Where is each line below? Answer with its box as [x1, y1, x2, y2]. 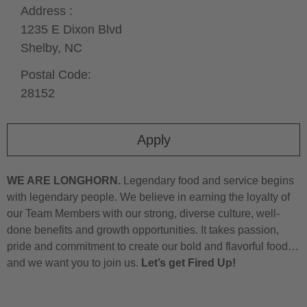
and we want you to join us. [7, 256, 141, 269]
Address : [21, 3, 73, 18]
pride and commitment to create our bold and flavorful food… [7, 240, 299, 252]
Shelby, [21, 40, 64, 55]
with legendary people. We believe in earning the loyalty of [7, 191, 290, 203]
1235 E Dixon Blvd [21, 22, 122, 36]
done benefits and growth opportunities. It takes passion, [7, 223, 279, 236]
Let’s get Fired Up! [141, 256, 236, 269]
